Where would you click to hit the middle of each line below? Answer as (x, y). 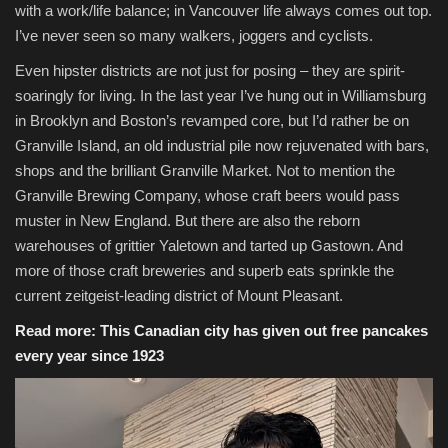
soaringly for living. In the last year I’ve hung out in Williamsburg (220, 96)
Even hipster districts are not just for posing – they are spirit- (210, 71)
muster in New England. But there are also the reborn (187, 221)
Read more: (57, 331)
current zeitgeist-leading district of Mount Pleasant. (179, 296)
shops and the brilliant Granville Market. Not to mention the (205, 171)
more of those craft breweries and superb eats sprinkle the (204, 271)
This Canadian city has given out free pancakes (264, 331)
